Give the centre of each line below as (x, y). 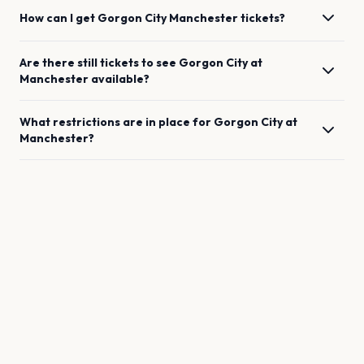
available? (120, 79)
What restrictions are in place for (117, 122)
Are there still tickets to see (99, 63)
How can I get (58, 18)
